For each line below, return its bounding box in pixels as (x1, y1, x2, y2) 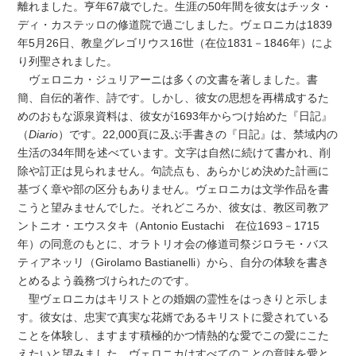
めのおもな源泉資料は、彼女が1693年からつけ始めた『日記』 (17, 109, 333, 122)
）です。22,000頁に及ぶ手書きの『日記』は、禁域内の (58, 127, 339, 141)
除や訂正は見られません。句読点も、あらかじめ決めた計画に (17, 164, 330, 177)
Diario (29, 127, 59, 141)
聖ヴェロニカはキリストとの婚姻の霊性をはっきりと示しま (17, 292, 330, 305)
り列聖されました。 (17, 54, 118, 68)
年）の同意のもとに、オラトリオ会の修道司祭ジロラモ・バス (17, 237, 330, 250)
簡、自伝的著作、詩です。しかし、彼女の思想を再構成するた (17, 91, 330, 104)
